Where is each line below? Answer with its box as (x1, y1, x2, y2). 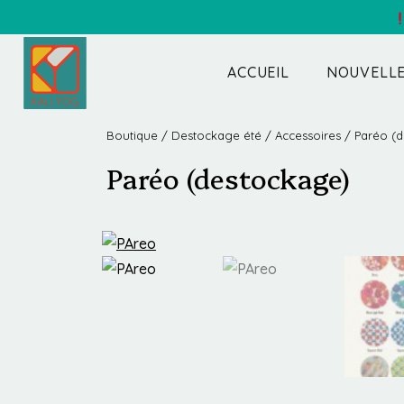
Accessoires (275, 128, 341, 142)
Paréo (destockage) (106, 159, 350, 197)
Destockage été (171, 128, 262, 142)
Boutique (106, 128, 158, 142)
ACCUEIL (227, 63, 289, 81)
